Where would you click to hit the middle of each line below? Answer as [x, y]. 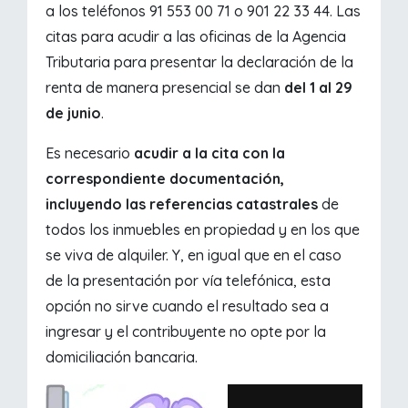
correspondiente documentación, [165, 179]
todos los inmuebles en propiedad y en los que [203, 230]
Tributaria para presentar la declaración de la [200, 62]
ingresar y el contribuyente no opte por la [186, 332]
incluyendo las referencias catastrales [184, 204]
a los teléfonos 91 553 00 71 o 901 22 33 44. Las [204, 11]
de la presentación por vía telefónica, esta [189, 281]
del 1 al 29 [319, 88]
